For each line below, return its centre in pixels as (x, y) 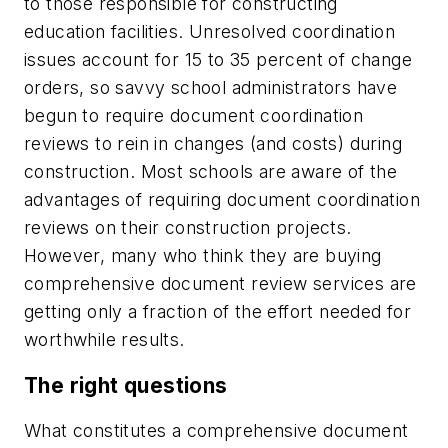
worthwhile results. (104, 340)
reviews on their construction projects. (188, 228)
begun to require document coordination (194, 116)
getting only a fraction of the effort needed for (218, 312)
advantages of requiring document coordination (222, 200)
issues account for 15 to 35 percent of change (218, 60)
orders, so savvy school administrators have (211, 88)
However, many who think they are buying (203, 256)
